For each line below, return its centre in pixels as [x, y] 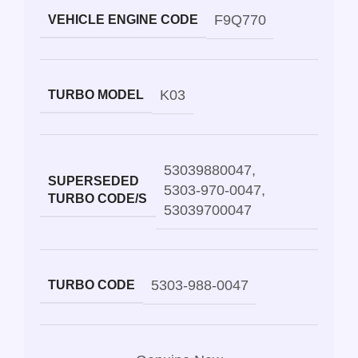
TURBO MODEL [96, 95]
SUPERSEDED [93, 181]
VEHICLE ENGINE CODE [123, 20]
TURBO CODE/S [97, 199]
